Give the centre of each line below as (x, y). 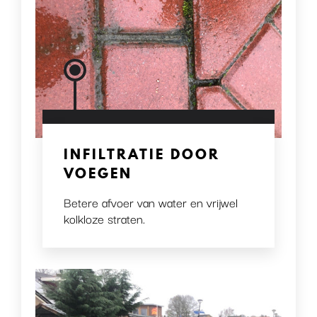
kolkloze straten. (104, 218)
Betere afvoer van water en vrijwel (151, 202)
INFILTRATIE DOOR (142, 154)
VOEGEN (98, 173)
